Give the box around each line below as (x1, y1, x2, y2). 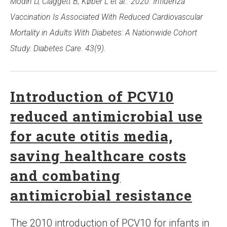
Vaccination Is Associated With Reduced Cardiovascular (10, 12, 203, 22)
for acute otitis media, (10, 127, 173, 146)
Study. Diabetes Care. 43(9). (10, 44, 106, 54)
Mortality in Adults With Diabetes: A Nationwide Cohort (10, 28, 197, 38)
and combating (10, 166, 121, 185)
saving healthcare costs (10, 146, 186, 166)
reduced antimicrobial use (10, 107, 203, 126)
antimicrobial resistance (10, 186, 192, 205)
